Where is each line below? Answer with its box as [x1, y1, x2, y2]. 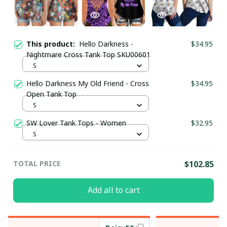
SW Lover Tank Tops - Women [26, 118, 126, 128]
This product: [26, 39, 79, 49]
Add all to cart [87, 184, 140, 196]
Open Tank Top [26, 89, 77, 99]
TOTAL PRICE [13, 158, 61, 168]
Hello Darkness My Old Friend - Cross [26, 78, 149, 88]
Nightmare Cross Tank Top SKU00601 [26, 49, 150, 59]
